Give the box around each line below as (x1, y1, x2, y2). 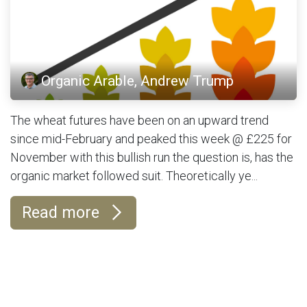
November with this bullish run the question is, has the (10, 149, 293, 164)
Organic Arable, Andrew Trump (41, 71, 234, 89)
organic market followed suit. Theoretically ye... (10, 168, 258, 183)
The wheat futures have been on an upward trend (10, 112, 269, 127)
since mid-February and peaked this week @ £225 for (10, 131, 292, 146)
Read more (22, 202, 103, 222)
